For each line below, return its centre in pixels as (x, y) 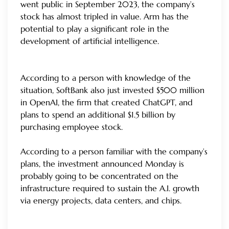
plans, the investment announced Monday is (102, 164)
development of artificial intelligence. (90, 41)
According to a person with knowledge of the (106, 78)
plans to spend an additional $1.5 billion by (98, 115)
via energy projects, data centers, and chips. (101, 201)
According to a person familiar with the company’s (114, 152)
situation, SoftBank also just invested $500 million (112, 90)
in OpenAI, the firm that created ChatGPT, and (107, 102)
